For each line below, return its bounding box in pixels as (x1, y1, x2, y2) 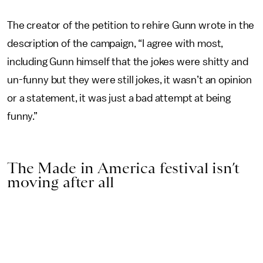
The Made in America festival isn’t (7, 159, 240, 177)
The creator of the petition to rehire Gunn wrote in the (7, 19, 255, 31)
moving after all (7, 173, 114, 191)
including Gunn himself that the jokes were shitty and (7, 56, 248, 67)
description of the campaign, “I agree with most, (7, 38, 224, 49)
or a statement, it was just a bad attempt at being (7, 92, 231, 103)
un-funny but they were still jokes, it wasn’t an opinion (7, 74, 252, 85)
